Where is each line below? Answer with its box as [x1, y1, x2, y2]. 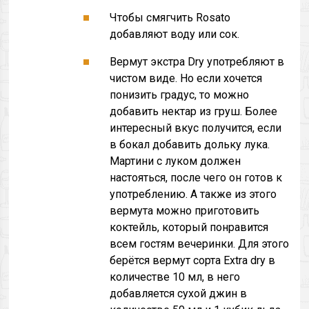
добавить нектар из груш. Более [110, 105, 278, 118]
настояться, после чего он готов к [110, 171, 283, 184]
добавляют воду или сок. [110, 28, 240, 41]
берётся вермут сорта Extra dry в [110, 254, 276, 267]
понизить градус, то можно [110, 88, 250, 101]
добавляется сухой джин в [110, 287, 248, 300]
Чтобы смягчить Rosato [110, 11, 231, 24]
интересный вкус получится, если [110, 121, 282, 134]
